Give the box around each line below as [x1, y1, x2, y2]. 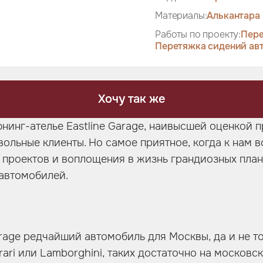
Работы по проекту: [155, 28, 241, 41]
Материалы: [155, 9, 207, 22]
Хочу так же [97, 92, 166, 106]
